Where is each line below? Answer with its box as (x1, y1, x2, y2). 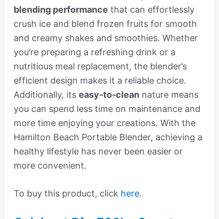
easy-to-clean (78, 89, 139, 100)
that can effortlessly (108, 4, 195, 15)
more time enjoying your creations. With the (13, 117, 196, 128)
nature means (139, 89, 198, 100)
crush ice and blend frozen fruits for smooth (13, 18, 197, 29)
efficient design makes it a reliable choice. (13, 75, 186, 86)
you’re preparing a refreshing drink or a (13, 46, 175, 57)
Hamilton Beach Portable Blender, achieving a (13, 131, 202, 142)
